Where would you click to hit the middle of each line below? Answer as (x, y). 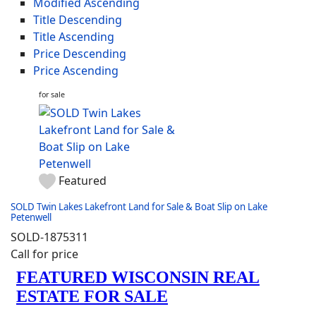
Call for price (44, 254)
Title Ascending (74, 37)
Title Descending (78, 20)
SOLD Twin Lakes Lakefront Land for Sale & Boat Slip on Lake (139, 206)
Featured (83, 181)
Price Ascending (76, 71)
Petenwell (31, 217)
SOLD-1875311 (49, 237)
